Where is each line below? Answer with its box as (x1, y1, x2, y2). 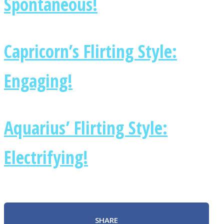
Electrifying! (4, 145, 88, 169)
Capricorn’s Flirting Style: (4, 39, 177, 63)
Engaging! (4, 68, 72, 93)
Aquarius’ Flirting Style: (4, 115, 167, 140)
